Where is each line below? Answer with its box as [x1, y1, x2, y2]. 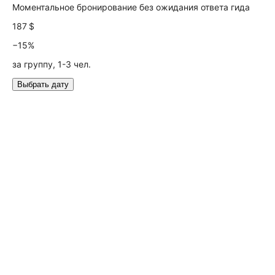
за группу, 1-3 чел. [12, 59, 91, 69]
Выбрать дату [17, 80, 69, 89]
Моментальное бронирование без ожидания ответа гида [12, 2, 250, 12]
